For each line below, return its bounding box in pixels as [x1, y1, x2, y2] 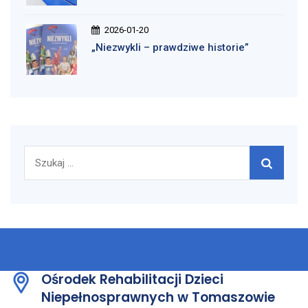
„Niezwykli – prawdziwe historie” [91, 41, 249, 54]
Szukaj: [23, 147, 59, 160]
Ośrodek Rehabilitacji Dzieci [41, 270, 223, 289]
